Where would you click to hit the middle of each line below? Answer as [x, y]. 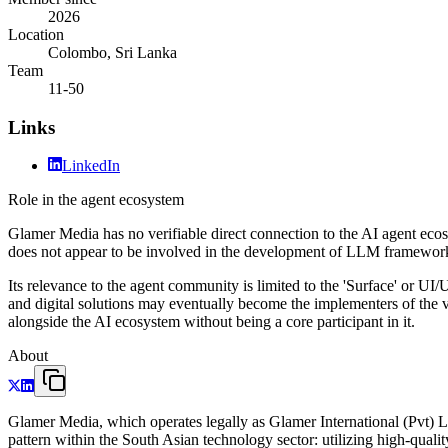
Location [36, 34]
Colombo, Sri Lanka [112, 52]
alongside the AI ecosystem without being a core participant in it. [211, 322]
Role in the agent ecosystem [96, 200]
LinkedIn [91, 166]
